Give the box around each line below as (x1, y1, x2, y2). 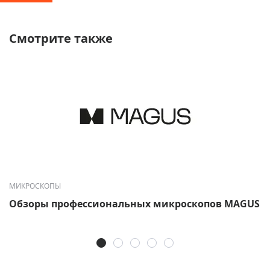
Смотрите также (9, 30, 113, 47)
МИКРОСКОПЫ (9, 181, 61, 192)
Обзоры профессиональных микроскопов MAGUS (9, 197, 260, 211)
